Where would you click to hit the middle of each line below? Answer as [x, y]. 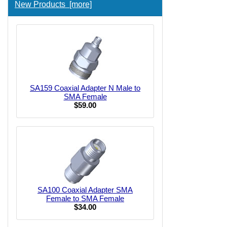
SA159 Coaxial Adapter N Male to [85, 88]
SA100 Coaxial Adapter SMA [85, 190]
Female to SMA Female [85, 198]
